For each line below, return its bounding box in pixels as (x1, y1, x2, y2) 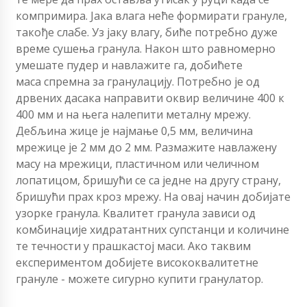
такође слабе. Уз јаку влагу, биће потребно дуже (16, 25, 278, 40)
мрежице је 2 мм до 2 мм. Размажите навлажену (16, 140, 277, 156)
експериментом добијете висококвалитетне (16, 255, 258, 271)
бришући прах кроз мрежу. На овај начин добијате (16, 189, 291, 205)
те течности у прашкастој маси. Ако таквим (16, 238, 251, 254)
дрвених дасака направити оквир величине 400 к (16, 90, 284, 106)
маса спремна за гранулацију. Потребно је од (16, 74, 260, 90)
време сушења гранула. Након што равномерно (16, 41, 275, 57)
